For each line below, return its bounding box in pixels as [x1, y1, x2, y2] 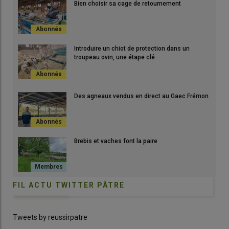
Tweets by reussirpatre [13, 213, 87, 222]
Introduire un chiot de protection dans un [74, 45, 190, 53]
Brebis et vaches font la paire [74, 138, 157, 145]
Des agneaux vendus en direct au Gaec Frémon [74, 93, 209, 100]
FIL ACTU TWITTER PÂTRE [13, 181, 125, 190]
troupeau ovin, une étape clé [74, 54, 155, 61]
